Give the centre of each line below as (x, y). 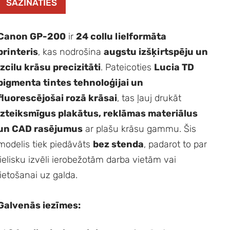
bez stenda (119, 144)
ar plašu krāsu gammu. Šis (140, 129)
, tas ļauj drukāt (149, 98)
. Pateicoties (128, 67)
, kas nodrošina (71, 52)
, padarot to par (176, 144)
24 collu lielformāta (121, 36)
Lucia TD (174, 67)
